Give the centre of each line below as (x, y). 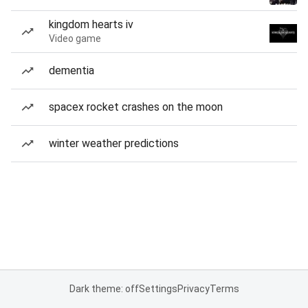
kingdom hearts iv (91, 24)
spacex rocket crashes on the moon (136, 107)
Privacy (193, 289)
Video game (75, 38)
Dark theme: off (104, 289)
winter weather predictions (114, 143)
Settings (158, 289)
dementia (71, 70)
